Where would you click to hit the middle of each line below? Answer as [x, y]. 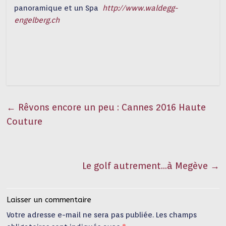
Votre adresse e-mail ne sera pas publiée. [80, 215]
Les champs [177, 215]
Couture [25, 121]
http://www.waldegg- [140, 8]
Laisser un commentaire [49, 200]
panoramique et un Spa [59, 8]
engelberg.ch [37, 20]
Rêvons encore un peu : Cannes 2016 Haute [111, 107]
